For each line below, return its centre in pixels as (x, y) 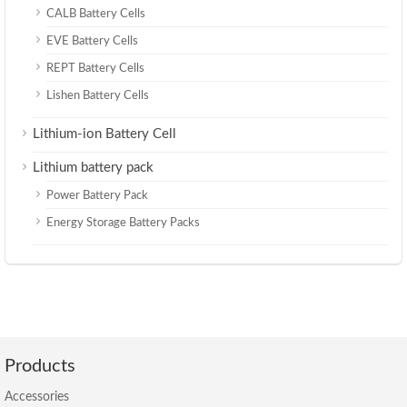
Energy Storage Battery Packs (123, 223)
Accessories (37, 397)
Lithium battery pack (93, 168)
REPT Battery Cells (95, 69)
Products (40, 367)
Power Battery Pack (97, 196)
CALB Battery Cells (96, 15)
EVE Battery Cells (92, 42)
